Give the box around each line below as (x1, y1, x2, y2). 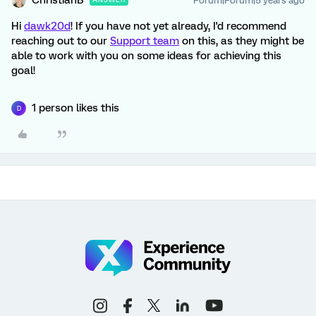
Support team (110, 35, 179, 47)
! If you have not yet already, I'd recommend (71, 20, 286, 32)
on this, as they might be (179, 35, 304, 47)
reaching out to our (11, 35, 110, 47)
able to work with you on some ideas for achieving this (11, 49, 281, 62)
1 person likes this (32, 102, 119, 114)
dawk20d (24, 20, 71, 32)
